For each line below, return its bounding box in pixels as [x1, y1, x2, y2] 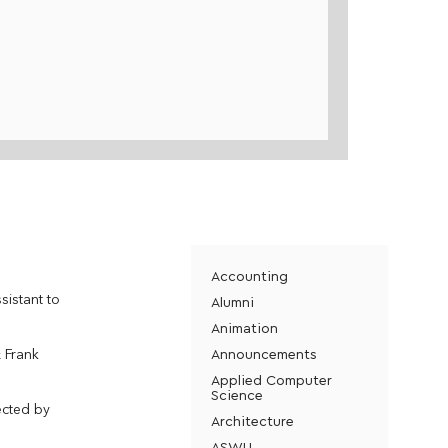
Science [210, 386, 263, 403]
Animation [210, 319, 278, 336]
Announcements [210, 345, 317, 362]
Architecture [210, 412, 294, 429]
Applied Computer [210, 371, 332, 388]
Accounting [210, 267, 288, 284]
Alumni [210, 293, 254, 310]
